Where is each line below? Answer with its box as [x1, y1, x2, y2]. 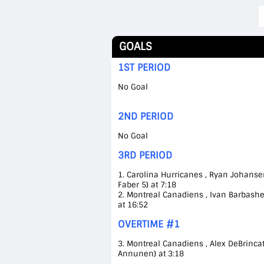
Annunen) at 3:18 [117, 249, 184, 259]
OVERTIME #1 [117, 218, 180, 230]
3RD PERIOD [117, 149, 172, 161]
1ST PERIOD [117, 61, 170, 74]
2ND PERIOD [117, 110, 173, 123]
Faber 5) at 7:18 [117, 180, 176, 190]
